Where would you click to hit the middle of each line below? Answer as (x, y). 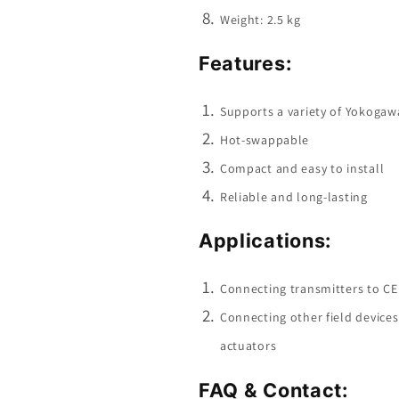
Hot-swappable (265, 139)
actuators (248, 345)
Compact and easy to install (302, 168)
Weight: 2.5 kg (260, 19)
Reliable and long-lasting (293, 196)
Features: (245, 64)
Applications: (265, 241)
